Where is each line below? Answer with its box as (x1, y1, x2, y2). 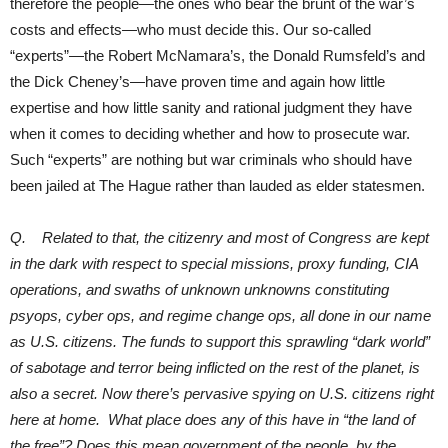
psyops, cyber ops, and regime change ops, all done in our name (10, 306, 431, 324)
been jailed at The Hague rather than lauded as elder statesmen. (10, 176, 425, 194)
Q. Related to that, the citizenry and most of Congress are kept (10, 228, 429, 246)
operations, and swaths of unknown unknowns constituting (10, 280, 389, 298)
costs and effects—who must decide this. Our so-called (10, 20, 371, 38)
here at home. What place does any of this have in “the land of (10, 410, 415, 428)
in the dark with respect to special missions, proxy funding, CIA (10, 254, 418, 272)
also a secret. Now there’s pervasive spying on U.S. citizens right (10, 384, 434, 402)
